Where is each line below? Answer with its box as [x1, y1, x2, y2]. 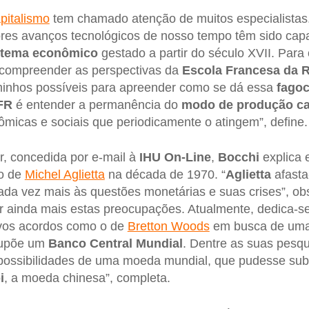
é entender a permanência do [12, 97, 181, 112]
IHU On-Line [139, 150, 211, 165]
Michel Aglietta [24, 168, 105, 182]
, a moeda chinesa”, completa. [3, 271, 170, 286]
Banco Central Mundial [48, 237, 183, 251]
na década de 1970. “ [104, 168, 226, 182]
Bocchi [217, 150, 259, 165]
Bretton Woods [127, 219, 210, 234]
